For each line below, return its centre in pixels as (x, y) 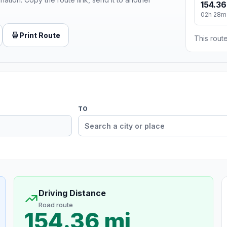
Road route (55, 205)
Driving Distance (72, 193)
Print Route (40, 35)
